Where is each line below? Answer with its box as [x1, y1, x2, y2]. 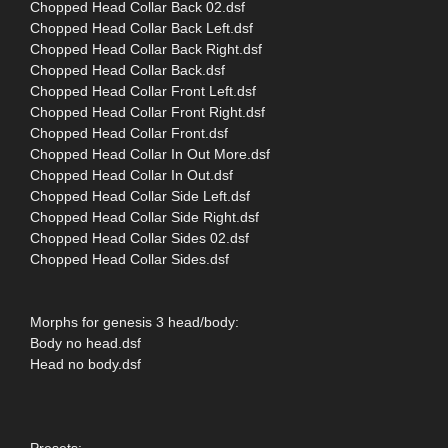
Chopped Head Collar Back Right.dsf [30, 40, 262, 57]
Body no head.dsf [30, 334, 141, 351]
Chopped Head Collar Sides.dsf [30, 250, 229, 267]
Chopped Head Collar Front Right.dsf [30, 103, 265, 120]
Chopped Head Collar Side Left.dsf [30, 187, 250, 204]
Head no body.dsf [30, 355, 141, 372]
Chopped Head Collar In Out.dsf [30, 166, 233, 183]
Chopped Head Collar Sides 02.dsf [30, 229, 249, 246]
